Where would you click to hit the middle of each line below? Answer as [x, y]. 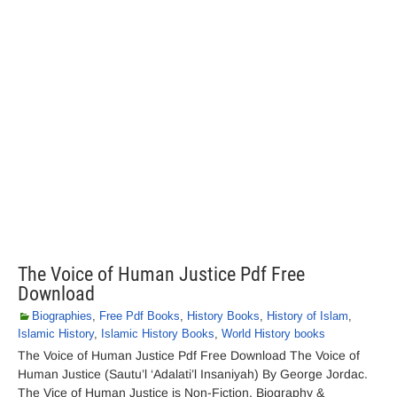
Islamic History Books [158, 334]
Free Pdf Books [140, 316]
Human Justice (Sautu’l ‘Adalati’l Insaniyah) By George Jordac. [193, 374]
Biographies [62, 316]
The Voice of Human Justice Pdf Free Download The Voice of [189, 355]
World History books [273, 334]
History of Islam [307, 316]
